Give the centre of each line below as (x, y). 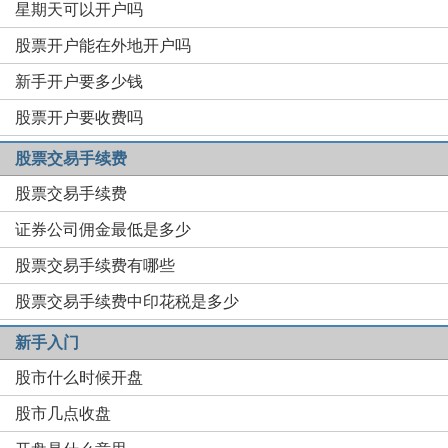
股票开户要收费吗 (79, 117)
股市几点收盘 (63, 413)
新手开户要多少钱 (79, 81)
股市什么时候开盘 (79, 377)
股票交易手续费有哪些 (95, 265)
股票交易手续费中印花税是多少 (127, 301)
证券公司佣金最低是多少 (103, 229)
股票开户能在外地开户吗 (103, 45)
